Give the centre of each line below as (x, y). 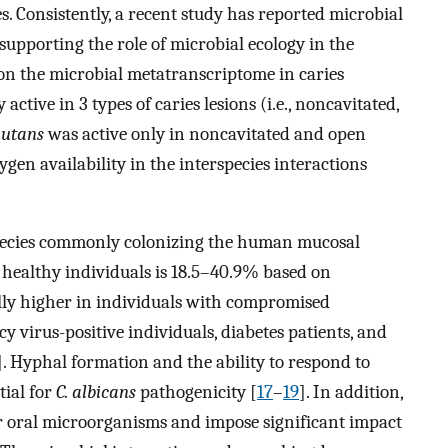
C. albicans (96, 392)
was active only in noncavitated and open (205, 133)
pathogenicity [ (196, 392)
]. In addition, (351, 392)
